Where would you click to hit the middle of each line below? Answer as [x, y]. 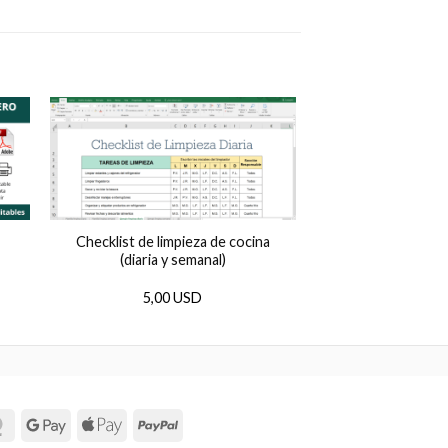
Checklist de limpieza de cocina [172, 242]
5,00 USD [173, 297]
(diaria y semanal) [172, 260]
